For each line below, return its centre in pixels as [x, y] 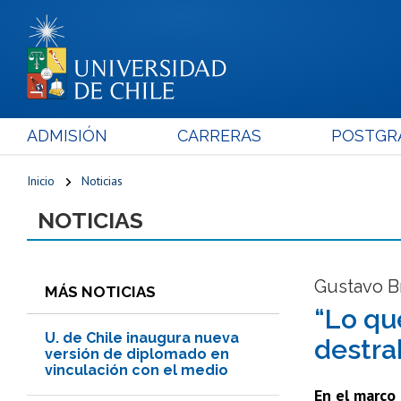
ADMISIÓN [67, 135]
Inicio [41, 180]
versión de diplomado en [137, 354]
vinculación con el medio [137, 370]
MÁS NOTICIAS [100, 291]
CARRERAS [219, 135]
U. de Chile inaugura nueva [142, 337]
